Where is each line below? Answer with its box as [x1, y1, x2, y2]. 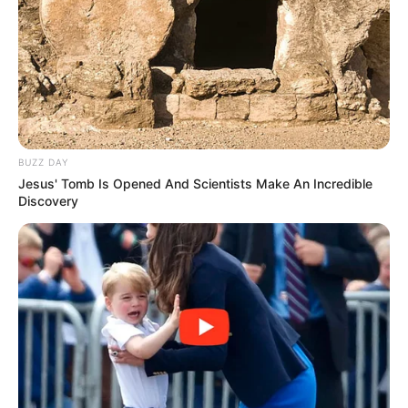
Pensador [18, 306, 79, 319]
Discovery [18, 192, 78, 209]
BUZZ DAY [18, 156, 68, 168]
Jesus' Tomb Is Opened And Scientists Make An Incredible [18, 175, 372, 191]
